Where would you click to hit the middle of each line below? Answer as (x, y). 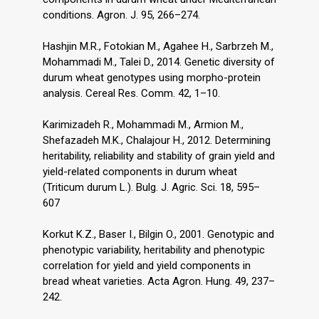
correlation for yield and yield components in (147, 265)
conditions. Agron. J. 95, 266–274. (121, 15)
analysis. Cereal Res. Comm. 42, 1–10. (131, 93)
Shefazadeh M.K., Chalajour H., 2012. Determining (157, 140)
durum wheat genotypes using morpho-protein (152, 77)
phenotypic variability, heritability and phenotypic (154, 250)
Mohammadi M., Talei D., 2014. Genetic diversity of (159, 62)
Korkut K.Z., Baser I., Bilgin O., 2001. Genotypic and (158, 234)
